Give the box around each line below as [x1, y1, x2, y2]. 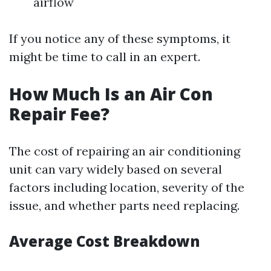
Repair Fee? [9, 102, 109, 125]
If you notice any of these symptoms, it [9, 31, 230, 46]
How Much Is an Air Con [9, 82, 213, 105]
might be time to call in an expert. [9, 49, 200, 64]
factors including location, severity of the [9, 180, 244, 195]
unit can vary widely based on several [9, 162, 222, 177]
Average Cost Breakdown [9, 231, 200, 251]
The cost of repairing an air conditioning [9, 143, 240, 158]
